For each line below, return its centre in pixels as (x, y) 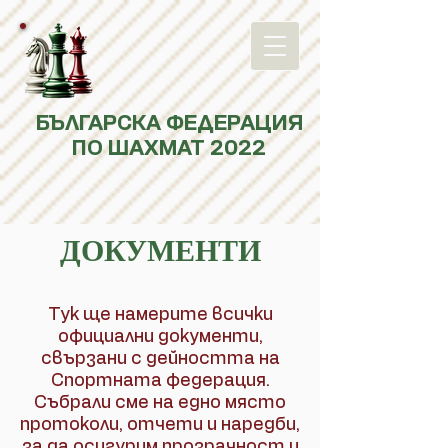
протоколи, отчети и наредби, (160, 425)
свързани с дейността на (160, 359)
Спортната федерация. (160, 381)
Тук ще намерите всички (160, 315)
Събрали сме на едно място (160, 403)
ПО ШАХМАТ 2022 (169, 148)
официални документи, (160, 337)
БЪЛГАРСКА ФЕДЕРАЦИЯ (169, 123)
